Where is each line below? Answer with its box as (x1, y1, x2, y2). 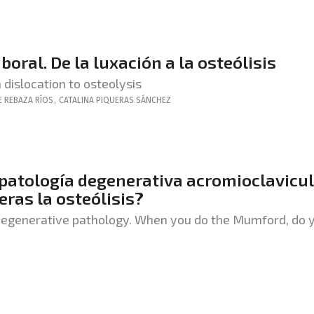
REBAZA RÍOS (4, 95, 53, 105)
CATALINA (59, 95, 94, 105)
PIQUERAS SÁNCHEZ (96, 95, 171, 105)
